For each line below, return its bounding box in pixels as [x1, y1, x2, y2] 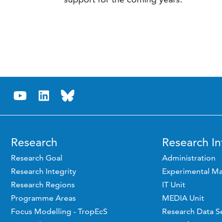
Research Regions [11, 180, 75, 189]
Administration [162, 153, 216, 163]
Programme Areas [11, 193, 76, 203]
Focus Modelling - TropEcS [11, 207, 108, 216]
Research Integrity [11, 166, 76, 176]
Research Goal [11, 153, 62, 163]
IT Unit [162, 180, 185, 189]
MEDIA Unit [162, 193, 204, 203]
